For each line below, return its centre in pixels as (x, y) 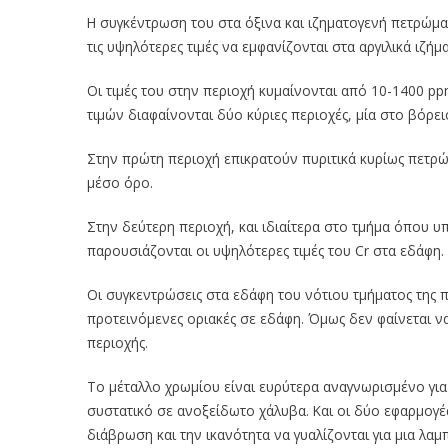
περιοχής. (117, 342)
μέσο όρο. (120, 182)
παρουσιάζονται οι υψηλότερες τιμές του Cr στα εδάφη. (265, 250)
